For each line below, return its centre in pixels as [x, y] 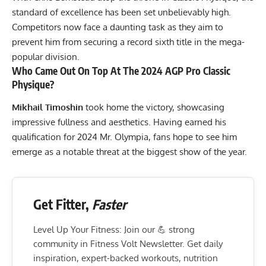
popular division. [47, 57]
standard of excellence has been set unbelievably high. [121, 12]
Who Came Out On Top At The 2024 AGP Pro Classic [121, 71]
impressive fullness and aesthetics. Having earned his [119, 122]
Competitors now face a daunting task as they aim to [118, 27]
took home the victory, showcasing [155, 107]
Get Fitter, [63, 204]
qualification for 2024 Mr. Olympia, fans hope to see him [124, 137]
